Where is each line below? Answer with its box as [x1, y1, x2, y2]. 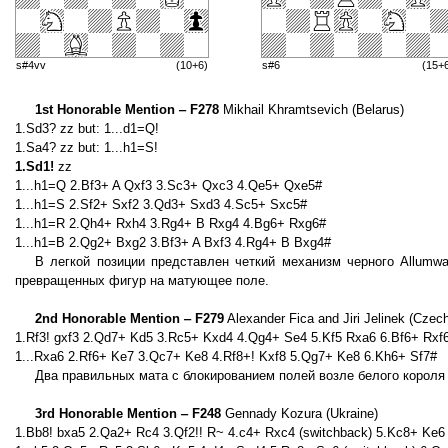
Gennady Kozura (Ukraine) [221, 406, 378, 422]
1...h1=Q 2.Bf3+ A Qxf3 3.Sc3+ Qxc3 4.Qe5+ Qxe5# [15, 178, 322, 194]
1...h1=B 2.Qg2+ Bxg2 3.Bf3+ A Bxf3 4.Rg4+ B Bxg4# [15, 235, 331, 251]
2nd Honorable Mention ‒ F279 [35, 311, 224, 327]
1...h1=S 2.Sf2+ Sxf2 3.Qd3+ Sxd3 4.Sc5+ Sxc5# [15, 197, 307, 213]
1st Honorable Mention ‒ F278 [35, 102, 219, 118]
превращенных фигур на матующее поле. [15, 273, 269, 289]
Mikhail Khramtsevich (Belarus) [219, 102, 404, 118]
